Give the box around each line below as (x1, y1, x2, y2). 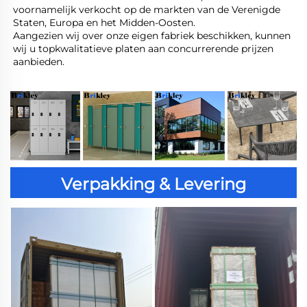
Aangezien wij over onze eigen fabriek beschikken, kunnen (13, 29, 291, 42)
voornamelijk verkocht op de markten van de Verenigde (13, 3, 280, 16)
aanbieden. (13, 55, 67, 68)
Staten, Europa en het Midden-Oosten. (13, 16, 198, 29)
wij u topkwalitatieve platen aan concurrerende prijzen (13, 42, 273, 55)
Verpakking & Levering (61, 174, 246, 195)
